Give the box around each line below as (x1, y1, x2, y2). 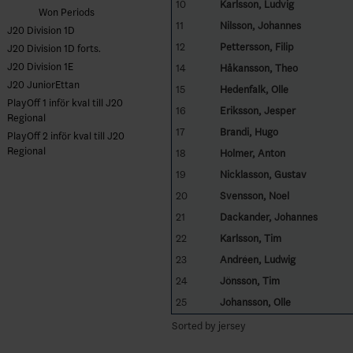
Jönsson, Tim (219, 274, 280, 287)
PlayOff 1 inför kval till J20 (7, 97, 123, 109)
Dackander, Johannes (219, 210, 318, 223)
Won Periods (39, 6, 95, 18)
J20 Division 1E (7, 61, 73, 72)
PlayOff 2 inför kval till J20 (7, 130, 124, 142)
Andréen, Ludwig (219, 253, 295, 266)
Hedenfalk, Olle (219, 83, 288, 95)
